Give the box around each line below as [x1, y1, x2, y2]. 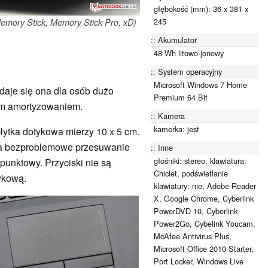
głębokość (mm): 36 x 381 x [154, 2, 248, 14]
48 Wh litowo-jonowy [154, 47, 224, 59]
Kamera [158, 109, 185, 121]
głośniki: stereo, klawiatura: [154, 154, 246, 166]
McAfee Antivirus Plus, [154, 230, 232, 242]
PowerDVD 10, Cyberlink [154, 205, 237, 217]
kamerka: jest [154, 123, 199, 135]
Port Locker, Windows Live [154, 255, 243, 267]
